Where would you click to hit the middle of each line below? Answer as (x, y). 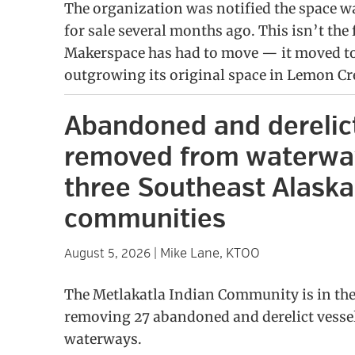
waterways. (103, 339)
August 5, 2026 (107, 254)
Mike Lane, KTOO (210, 253)
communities (145, 219)
